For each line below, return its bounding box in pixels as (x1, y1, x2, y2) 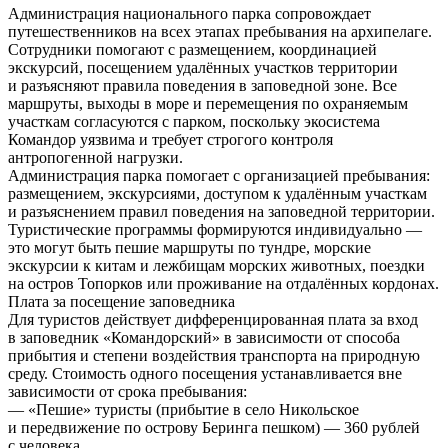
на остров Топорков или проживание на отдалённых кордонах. (8, 274, 439, 292)
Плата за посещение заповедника (8, 292, 235, 310)
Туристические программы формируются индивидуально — (8, 220, 422, 238)
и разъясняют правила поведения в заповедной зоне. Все (8, 76, 397, 94)
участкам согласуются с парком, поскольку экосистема (8, 112, 380, 130)
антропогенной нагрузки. (8, 148, 183, 166)
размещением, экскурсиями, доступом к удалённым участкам (8, 184, 427, 202)
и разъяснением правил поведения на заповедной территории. (8, 202, 435, 220)
